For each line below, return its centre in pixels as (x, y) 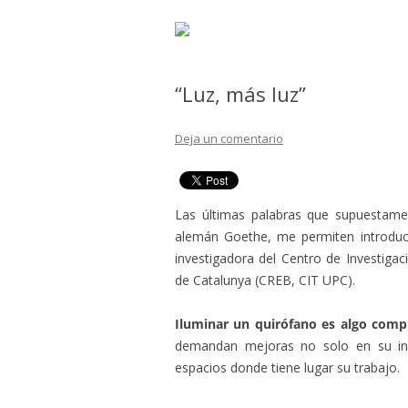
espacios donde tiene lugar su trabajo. (287, 367)
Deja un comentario (229, 138)
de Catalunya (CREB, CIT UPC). (265, 280)
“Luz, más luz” (240, 94)
